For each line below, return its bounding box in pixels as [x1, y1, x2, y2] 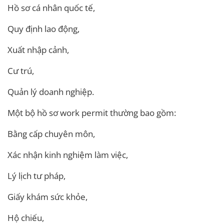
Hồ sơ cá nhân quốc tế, [7, 1, 95, 13]
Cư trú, [7, 64, 34, 76]
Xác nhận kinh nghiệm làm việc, [7, 148, 128, 160]
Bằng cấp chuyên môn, [7, 127, 95, 139]
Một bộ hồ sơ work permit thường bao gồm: [7, 106, 176, 118]
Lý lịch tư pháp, [7, 169, 65, 181]
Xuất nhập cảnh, [7, 43, 69, 55]
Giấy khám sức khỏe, [7, 190, 87, 202]
